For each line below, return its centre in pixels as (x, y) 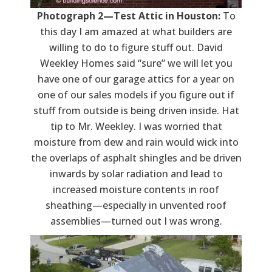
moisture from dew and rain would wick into (136, 142)
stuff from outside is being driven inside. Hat (136, 110)
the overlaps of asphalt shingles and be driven (136, 158)
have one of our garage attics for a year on (136, 79)
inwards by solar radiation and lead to (136, 173)
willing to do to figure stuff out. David (136, 47)
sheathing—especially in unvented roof (136, 205)
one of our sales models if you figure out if (136, 94)
